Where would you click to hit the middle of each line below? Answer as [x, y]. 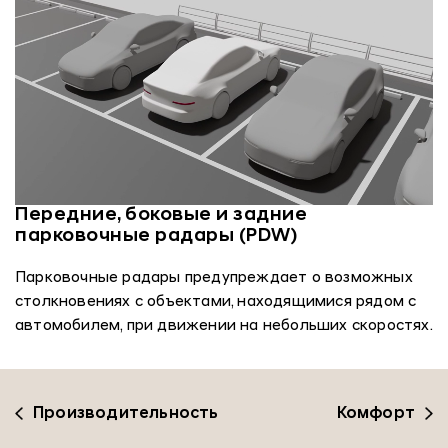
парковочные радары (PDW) [156, 236]
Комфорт [375, 413]
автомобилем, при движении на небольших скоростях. [224, 326]
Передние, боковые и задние [161, 215]
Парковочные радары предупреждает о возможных [214, 278]
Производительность [126, 413]
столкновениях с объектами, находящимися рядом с [216, 302]
